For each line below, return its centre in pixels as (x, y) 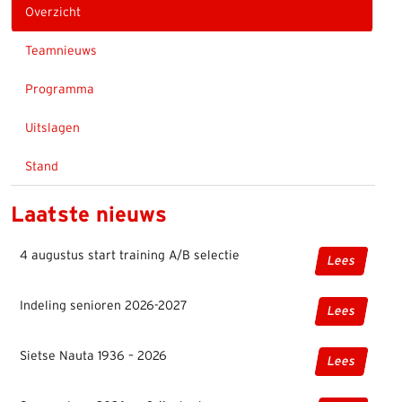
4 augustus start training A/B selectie (130, 256)
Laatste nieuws (89, 215)
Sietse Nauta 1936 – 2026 (93, 356)
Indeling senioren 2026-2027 (104, 306)
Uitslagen (52, 128)
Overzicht (53, 13)
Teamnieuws (61, 51)
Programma (60, 90)
